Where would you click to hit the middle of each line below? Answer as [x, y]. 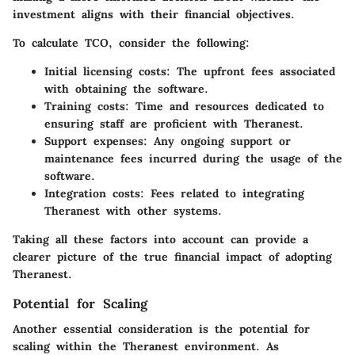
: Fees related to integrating [222, 193]
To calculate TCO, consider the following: [131, 42]
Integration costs [92, 193]
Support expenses [94, 141]
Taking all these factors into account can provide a [160, 239]
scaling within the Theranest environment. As [146, 346]
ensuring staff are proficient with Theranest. [174, 123]
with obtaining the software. [126, 88]
